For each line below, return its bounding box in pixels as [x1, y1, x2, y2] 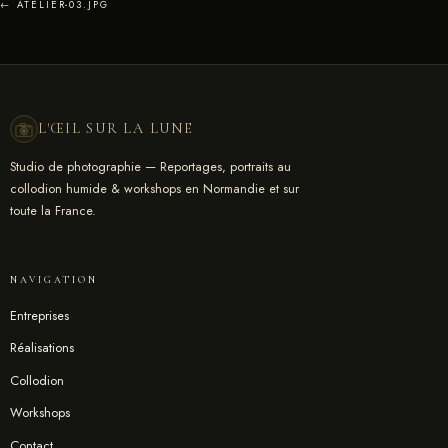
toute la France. [10, 201, 96, 221]
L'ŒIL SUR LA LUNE [38, 120, 194, 138]
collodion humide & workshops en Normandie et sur [10, 179, 299, 199]
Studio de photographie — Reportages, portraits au [10, 157, 291, 177]
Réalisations [10, 338, 74, 358]
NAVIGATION [10, 274, 99, 287]
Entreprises [10, 305, 69, 325]
